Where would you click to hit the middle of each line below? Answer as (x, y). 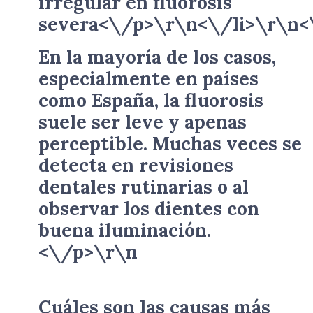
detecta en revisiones (136, 165)
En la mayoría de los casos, (157, 57)
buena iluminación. (125, 230)
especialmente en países (148, 78)
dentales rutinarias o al (144, 187)
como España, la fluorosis (151, 100)
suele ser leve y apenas (143, 122)
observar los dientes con (149, 208)
